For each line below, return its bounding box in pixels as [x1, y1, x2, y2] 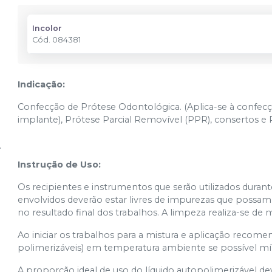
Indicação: [18, 79, 66, 90]
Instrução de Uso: [18, 159, 101, 170]
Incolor [32, 24, 63, 33]
